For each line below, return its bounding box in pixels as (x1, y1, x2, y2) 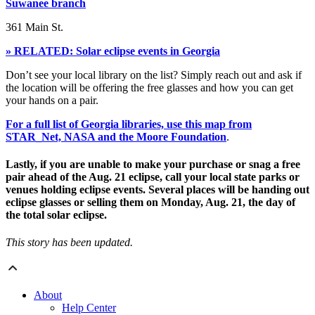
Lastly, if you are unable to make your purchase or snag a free (6, 157, 300, 170)
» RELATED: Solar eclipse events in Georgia (6, 44, 220, 57)
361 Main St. (6, 20, 63, 33)
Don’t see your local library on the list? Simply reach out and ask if (6, 68, 302, 81)
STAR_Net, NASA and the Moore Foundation (6, 130, 226, 143)
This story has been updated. (6, 236, 133, 249)
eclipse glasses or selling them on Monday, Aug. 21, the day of (6, 195, 295, 208)
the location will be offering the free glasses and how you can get (6, 81, 293, 94)
